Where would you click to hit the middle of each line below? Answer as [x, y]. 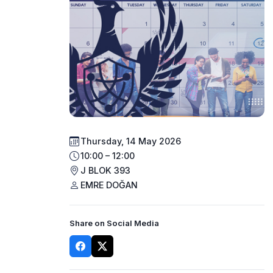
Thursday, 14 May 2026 [131, 141]
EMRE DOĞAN [109, 185]
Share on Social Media [114, 223]
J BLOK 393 [105, 171]
